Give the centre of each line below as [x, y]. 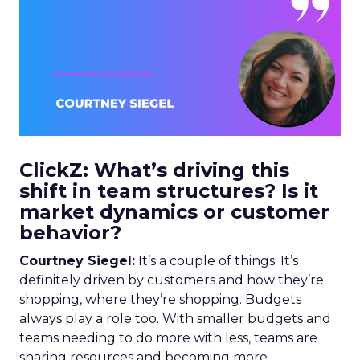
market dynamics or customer [174, 212]
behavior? [70, 233]
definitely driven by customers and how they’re [172, 280]
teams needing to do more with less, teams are [168, 338]
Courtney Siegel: [77, 261]
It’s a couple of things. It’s [217, 261]
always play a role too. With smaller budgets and [175, 319]
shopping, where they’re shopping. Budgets [160, 299]
